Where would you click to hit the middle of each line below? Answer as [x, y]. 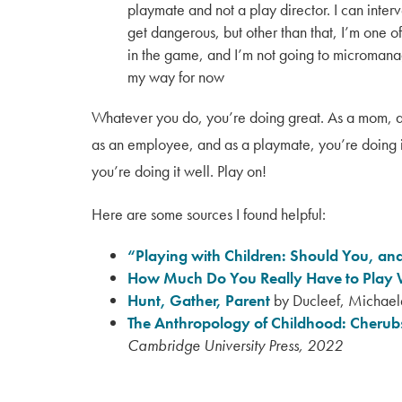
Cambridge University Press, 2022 [235, 345]
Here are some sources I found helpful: [209, 214]
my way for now [176, 77]
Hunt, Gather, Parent [199, 300]
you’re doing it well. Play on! [179, 171]
